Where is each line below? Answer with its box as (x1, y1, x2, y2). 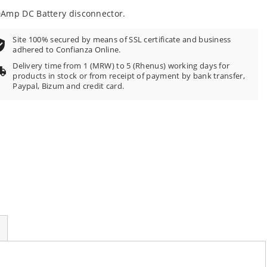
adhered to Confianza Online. (13, 45, 121, 55)
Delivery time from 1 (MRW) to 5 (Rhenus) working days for (13, 61, 230, 71)
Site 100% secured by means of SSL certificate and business (13, 35, 231, 45)
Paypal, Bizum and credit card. (13, 81, 125, 91)
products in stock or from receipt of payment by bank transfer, (13, 71, 245, 81)
